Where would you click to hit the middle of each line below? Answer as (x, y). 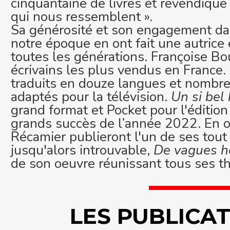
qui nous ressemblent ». (82, 16)
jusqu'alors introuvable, (82, 150)
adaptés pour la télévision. (91, 97)
